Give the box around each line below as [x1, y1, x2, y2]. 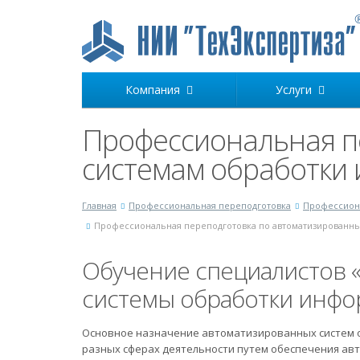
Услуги [276, 82, 318, 97]
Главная [82, 199, 117, 211]
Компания [125, 82, 186, 97]
